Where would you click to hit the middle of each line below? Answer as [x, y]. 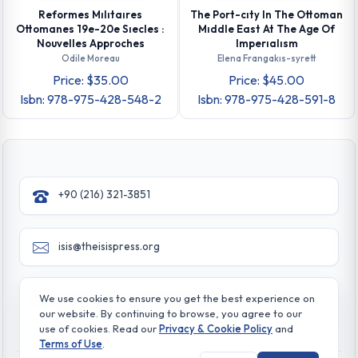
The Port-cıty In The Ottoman [267, 15]
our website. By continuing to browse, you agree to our [171, 313]
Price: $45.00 [267, 80]
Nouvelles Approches [90, 44]
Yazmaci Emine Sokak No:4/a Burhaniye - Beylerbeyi [186, 297]
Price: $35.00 [90, 80]
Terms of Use [71, 344]
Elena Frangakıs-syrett [267, 59]
